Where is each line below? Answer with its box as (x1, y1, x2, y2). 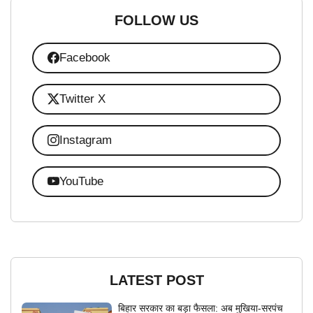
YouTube (59, 175, 103, 189)
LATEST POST (109, 272, 204, 288)
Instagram (59, 133, 112, 147)
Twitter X (59, 92, 105, 106)
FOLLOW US (115, 12, 198, 28)
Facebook (59, 51, 110, 65)
